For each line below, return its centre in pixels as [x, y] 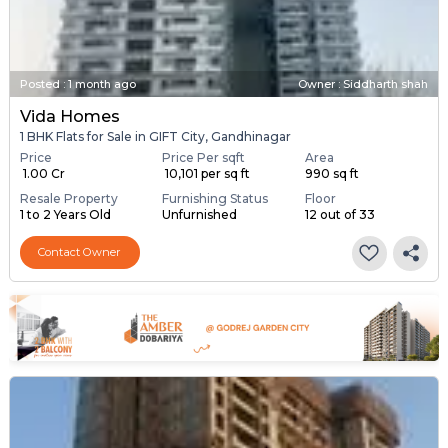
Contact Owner [80, 252]
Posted [39, 83]
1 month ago [101, 83]
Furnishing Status [215, 198]
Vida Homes [69, 116]
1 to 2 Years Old [65, 214]
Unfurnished [200, 214]
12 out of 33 [339, 214]
